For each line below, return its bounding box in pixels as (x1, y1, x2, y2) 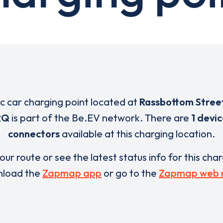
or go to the (102, 167, 159, 179)
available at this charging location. (60, 127, 215, 140)
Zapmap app (42, 167, 102, 179)
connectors (8, 127, 60, 140)
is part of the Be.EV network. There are (9, 111, 191, 124)
